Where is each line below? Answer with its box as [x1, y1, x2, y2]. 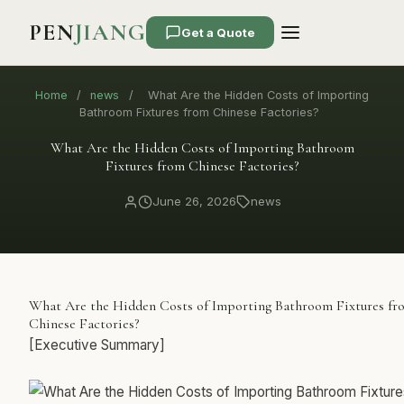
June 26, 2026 [151, 194, 236, 208]
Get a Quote [181, 24, 256, 40]
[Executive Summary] [29, 336, 165, 353]
